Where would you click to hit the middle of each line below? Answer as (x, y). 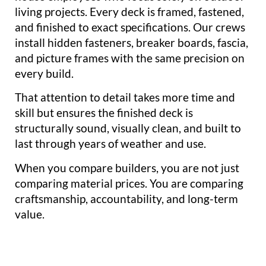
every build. (44, 73)
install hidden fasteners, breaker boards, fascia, (132, 42)
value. (30, 214)
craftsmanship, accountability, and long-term (126, 198)
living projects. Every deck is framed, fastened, (129, 11)
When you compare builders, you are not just (127, 167)
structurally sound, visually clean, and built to (128, 128)
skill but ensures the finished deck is (104, 113)
